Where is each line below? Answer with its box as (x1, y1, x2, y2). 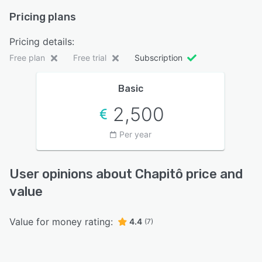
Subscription (135, 53, 182, 63)
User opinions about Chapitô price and (9, 166, 243, 182)
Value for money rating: (9, 216, 113, 227)
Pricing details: (9, 36, 74, 47)
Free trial (73, 53, 106, 63)
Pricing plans (9, 11, 76, 23)
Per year (119, 129, 151, 139)
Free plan (9, 53, 45, 63)
